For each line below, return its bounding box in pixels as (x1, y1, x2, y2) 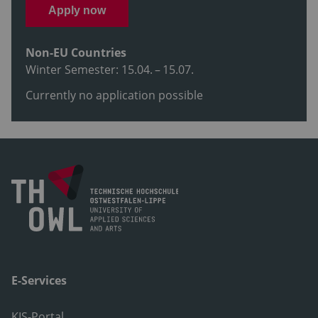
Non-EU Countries (26, 45, 126, 61)
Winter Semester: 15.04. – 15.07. (26, 62, 194, 78)
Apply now (48, 4, 106, 16)
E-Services (11, 273, 67, 289)
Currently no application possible (26, 87, 203, 104)
